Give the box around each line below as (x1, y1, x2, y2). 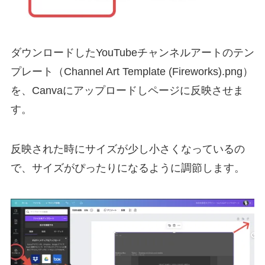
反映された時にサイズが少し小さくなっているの (10, 143, 245, 156)
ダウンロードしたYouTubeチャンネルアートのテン (10, 46, 254, 59)
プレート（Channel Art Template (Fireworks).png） (10, 65, 253, 77)
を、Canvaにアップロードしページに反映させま (10, 84, 244, 96)
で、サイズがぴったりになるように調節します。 (10, 162, 245, 174)
